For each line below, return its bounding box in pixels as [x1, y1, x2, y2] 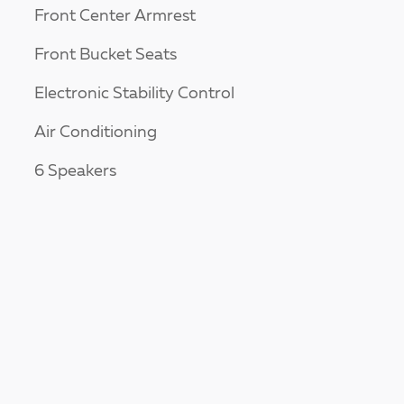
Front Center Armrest [34, 8, 196, 25]
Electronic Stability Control [34, 86, 234, 103]
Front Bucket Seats [34, 47, 177, 64]
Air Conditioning [34, 124, 157, 142]
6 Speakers [34, 163, 116, 180]
